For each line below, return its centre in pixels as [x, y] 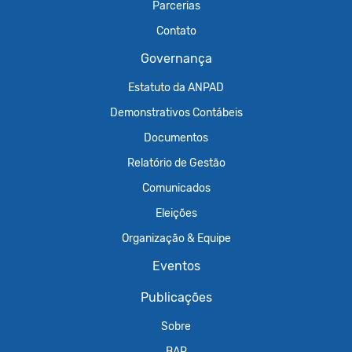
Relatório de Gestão [176, 163]
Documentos [176, 137]
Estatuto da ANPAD [176, 87]
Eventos [176, 266]
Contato [176, 31]
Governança [176, 59]
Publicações [176, 297]
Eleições [176, 213]
